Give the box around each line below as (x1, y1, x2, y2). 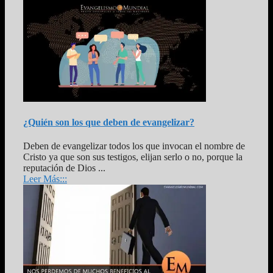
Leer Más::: (23, 174, 67, 185)
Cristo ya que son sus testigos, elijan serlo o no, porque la (23, 152, 243, 163)
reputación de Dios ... (23, 163, 105, 174)
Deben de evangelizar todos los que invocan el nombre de (23, 141, 245, 152)
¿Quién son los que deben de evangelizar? (23, 117, 194, 128)
